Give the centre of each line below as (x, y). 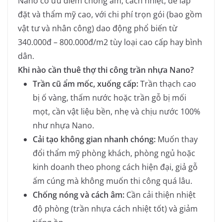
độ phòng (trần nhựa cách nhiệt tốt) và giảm (115, 208)
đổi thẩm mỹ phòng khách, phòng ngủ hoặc (114, 153)
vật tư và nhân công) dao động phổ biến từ (98, 28)
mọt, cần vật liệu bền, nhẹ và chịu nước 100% (116, 111)
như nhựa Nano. (63, 125)
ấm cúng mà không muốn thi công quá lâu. (112, 181)
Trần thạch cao (167, 83)
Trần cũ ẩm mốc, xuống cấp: (85, 83)
